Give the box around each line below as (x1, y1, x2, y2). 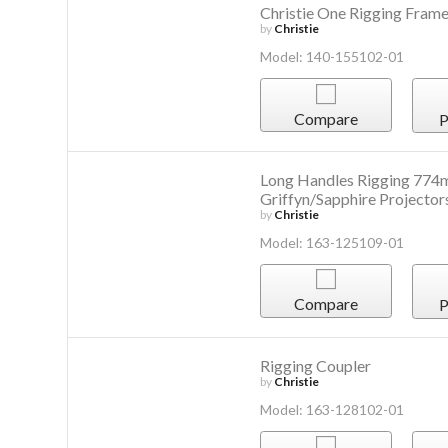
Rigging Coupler (259, 355, 371, 375)
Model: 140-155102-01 (259, 48, 404, 66)
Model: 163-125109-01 (259, 233, 404, 251)
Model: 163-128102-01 (259, 400, 404, 418)
